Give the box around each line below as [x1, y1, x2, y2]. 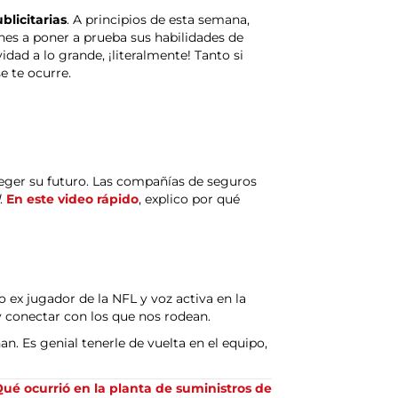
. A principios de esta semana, [67, 12, 250, 28]
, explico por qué [139, 191, 240, 208]
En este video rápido [6, 191, 139, 208]
